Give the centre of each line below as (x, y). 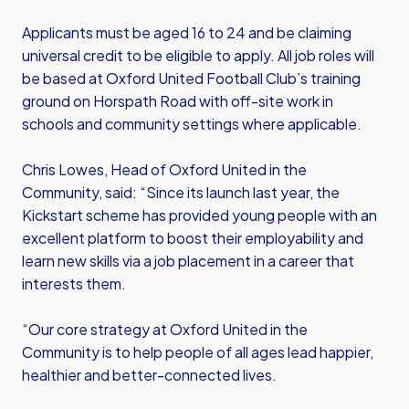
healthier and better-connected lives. (149, 375)
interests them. (74, 283)
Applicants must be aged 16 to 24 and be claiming (187, 32)
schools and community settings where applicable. (192, 124)
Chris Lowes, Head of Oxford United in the (164, 169)
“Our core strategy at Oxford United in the (165, 329)
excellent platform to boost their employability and (193, 238)
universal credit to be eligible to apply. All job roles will (198, 55)
